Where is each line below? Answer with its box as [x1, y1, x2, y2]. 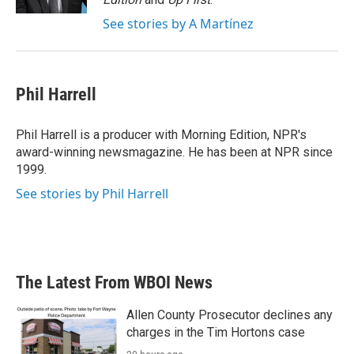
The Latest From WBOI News [16, 273, 213, 292]
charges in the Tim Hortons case [126, 325, 305, 340]
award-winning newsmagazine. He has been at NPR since [16, 145, 333, 160]
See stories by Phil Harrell [16, 185, 168, 202]
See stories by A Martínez [103, 15, 254, 32]
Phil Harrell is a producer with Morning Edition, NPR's [16, 127, 307, 142]
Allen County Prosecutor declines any [126, 307, 333, 322]
